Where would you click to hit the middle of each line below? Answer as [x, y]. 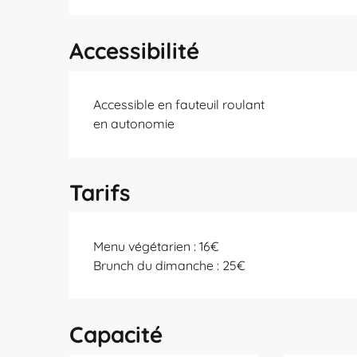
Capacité [116, 334]
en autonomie [134, 124]
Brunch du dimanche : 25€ [170, 265]
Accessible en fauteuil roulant [179, 104]
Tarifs [100, 192]
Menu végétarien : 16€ [157, 246]
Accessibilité [135, 51]
